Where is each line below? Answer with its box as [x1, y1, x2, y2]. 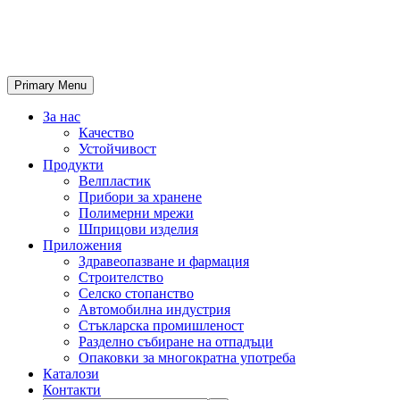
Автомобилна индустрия [79, 301, 230, 317]
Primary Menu [14, 78, 87, 92]
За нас [43, 108, 80, 124]
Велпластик [79, 172, 151, 188]
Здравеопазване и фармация [79, 253, 249, 269]
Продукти [43, 156, 104, 172]
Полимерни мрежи [79, 204, 194, 221]
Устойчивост [79, 140, 156, 156]
